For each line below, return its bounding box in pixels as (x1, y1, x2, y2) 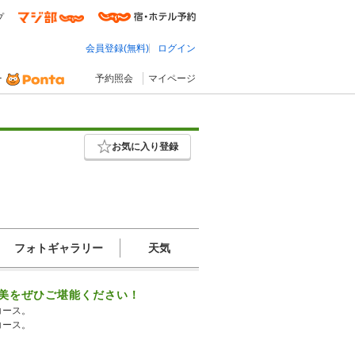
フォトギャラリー (14, 241, 103, 254)
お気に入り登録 (111, 140, 178, 152)
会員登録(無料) (86, 43, 149, 54)
